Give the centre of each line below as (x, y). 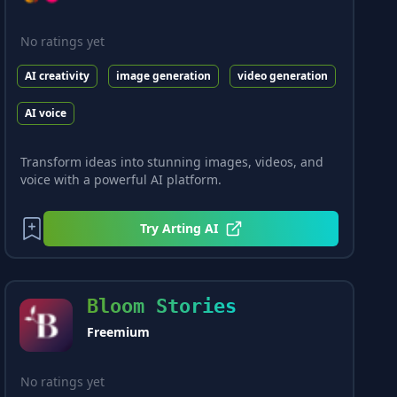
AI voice (46, 113)
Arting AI (190, 228)
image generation (164, 75)
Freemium (119, 332)
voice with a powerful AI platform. (121, 180)
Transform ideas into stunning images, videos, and (172, 162)
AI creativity (58, 75)
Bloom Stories (162, 307)
